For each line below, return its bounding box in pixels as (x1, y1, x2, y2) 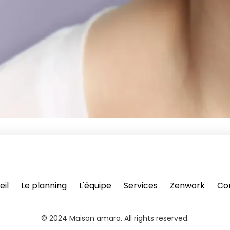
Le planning (21, 179, 67, 191)
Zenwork (169, 179, 205, 191)
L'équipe (79, 179, 111, 191)
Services (123, 179, 158, 191)
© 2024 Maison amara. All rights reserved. (41, 213, 189, 223)
